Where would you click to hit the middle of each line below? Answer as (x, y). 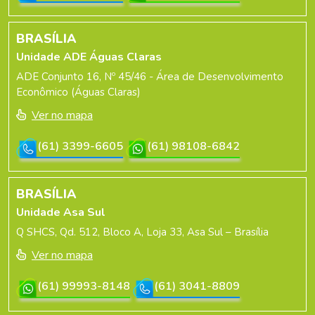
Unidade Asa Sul (61, 212)
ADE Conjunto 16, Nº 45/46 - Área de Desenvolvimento (150, 76)
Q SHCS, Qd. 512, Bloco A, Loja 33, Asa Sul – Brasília (142, 232)
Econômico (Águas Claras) (78, 92)
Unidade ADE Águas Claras (89, 57)
